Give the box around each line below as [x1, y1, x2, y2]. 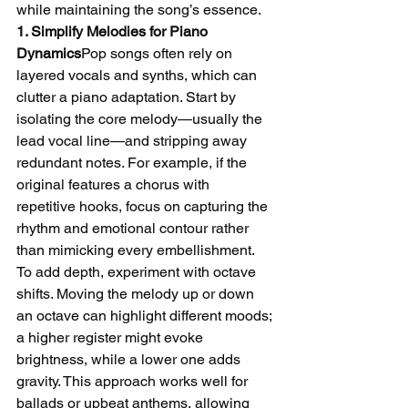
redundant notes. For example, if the [16, 154, 250, 171]
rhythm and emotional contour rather [16, 219, 252, 237]
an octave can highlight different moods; [16, 307, 275, 324]
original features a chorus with [16, 176, 213, 193]
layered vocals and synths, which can [16, 66, 260, 84]
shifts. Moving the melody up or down [16, 285, 258, 302]
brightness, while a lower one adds [16, 351, 244, 368]
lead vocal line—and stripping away [16, 132, 250, 149]
